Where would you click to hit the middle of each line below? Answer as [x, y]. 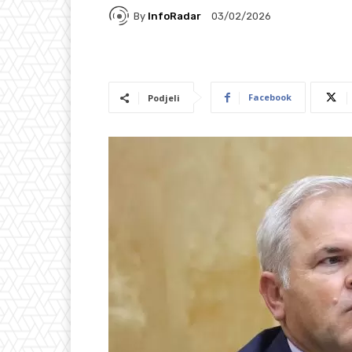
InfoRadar [174, 16]
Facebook [270, 97]
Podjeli [164, 98]
